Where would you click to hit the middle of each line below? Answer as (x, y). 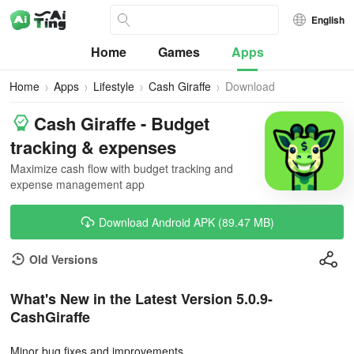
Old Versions (64, 259)
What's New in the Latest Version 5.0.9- (141, 299)
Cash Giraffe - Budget (122, 123)
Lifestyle (114, 86)
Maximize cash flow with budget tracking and (122, 168)
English (328, 20)
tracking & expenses (93, 147)
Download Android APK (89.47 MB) (186, 222)
